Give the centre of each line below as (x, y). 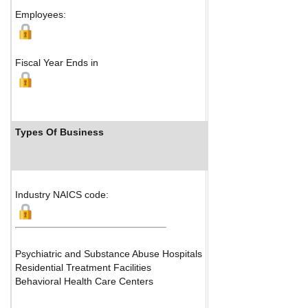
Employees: (41, 14)
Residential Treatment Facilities (83, 267)
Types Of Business (59, 132)
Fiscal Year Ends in (57, 62)
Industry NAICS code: (62, 194)
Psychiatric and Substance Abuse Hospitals (109, 253)
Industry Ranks (256, 132)
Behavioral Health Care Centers (84, 281)
